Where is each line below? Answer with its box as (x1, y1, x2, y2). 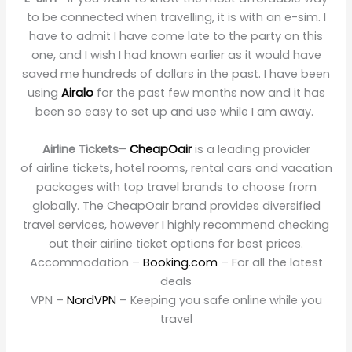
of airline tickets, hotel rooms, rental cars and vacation (20, 159, 332, 176)
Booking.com (142, 254, 218, 270)
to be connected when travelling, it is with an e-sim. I (26, 9, 326, 25)
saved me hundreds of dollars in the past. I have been (22, 65, 330, 82)
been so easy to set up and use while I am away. (35, 103, 317, 119)
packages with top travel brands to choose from (35, 178, 317, 195)
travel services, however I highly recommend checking (23, 216, 329, 233)
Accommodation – (29, 254, 143, 270)
